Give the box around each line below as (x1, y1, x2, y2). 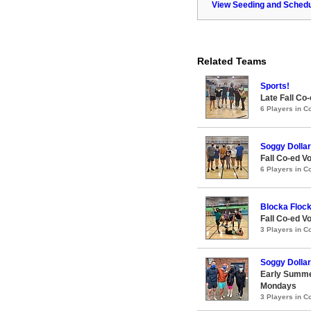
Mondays (260, 280, 296, 291)
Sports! (260, 81, 289, 91)
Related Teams (197, 55, 267, 67)
